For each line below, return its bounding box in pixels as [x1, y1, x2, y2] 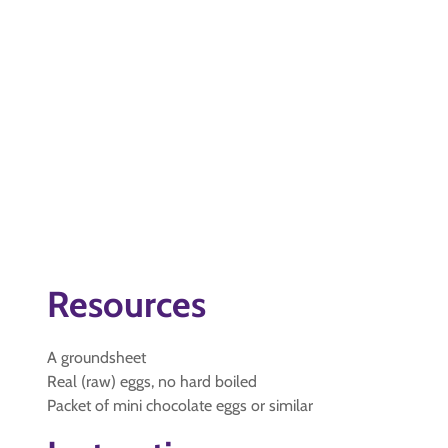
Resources [47, 282, 206, 326]
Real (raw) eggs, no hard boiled [47, 372, 257, 391]
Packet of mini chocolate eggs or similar [47, 396, 313, 415]
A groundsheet [47, 348, 146, 367]
